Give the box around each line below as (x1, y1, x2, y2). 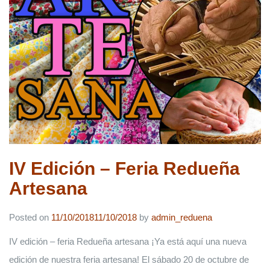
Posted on (9, 212, 51, 222)
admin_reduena (151, 212, 212, 222)
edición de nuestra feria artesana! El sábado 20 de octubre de (9, 254, 249, 265)
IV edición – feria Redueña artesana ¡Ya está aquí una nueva (9, 236, 246, 246)
